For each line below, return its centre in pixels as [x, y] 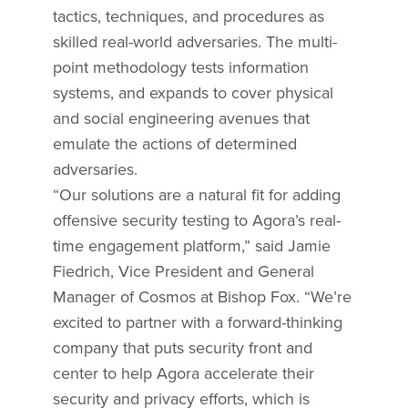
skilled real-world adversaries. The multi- [194, 41]
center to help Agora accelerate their [183, 373]
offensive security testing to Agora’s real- [196, 220]
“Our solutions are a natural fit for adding [196, 194]
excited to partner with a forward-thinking [197, 322]
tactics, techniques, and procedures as [188, 16]
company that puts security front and [182, 347]
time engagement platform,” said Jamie [191, 245]
